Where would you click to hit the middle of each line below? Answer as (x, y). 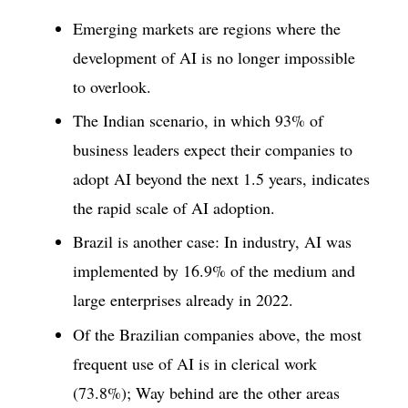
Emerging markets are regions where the (207, 28)
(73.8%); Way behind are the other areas (206, 392)
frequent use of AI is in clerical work (195, 363)
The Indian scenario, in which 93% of (198, 120)
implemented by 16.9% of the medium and (214, 271)
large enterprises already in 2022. (183, 300)
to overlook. (112, 86)
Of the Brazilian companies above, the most (217, 334)
